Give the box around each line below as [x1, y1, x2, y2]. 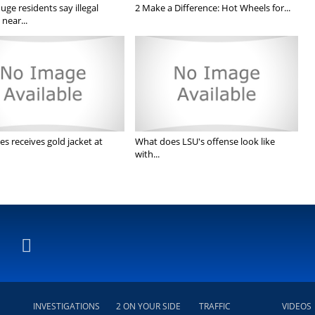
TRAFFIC [199, 301, 231, 312]
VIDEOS [282, 301, 311, 312]
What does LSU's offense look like [135, 135, 276, 148]
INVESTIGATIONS [33, 301, 100, 312]
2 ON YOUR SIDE [116, 301, 181, 312]
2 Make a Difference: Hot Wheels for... [135, 1, 291, 15]
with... [135, 148, 160, 161]
